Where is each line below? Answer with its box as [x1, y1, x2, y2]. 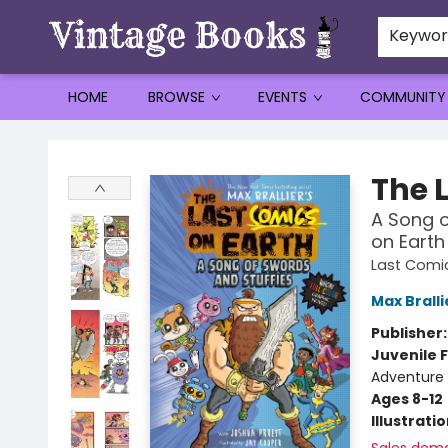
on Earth [370, 229, 445, 254]
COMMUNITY [360, 87, 446, 107]
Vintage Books [15, 129, 113, 149]
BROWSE [148, 87, 205, 107]
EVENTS [258, 87, 307, 107]
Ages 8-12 [370, 389, 443, 409]
